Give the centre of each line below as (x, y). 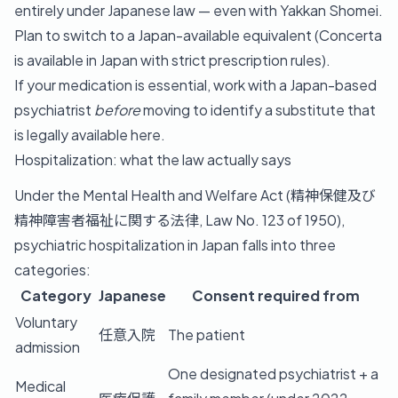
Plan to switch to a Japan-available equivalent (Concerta (198, 35)
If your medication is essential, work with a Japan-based (195, 84)
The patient (207, 334)
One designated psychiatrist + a (273, 373)
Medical (40, 386)
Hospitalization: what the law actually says (153, 159)
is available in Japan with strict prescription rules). (172, 60)
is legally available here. (90, 134)
